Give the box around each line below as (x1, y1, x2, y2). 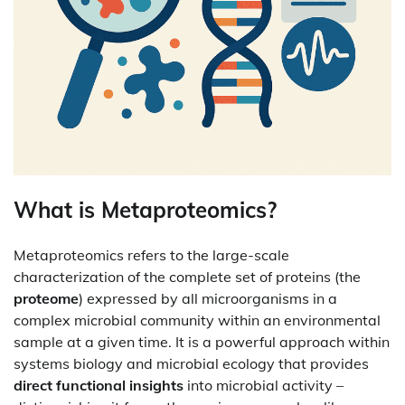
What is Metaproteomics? (14, 195, 277, 223)
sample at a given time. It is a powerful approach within (14, 332, 390, 351)
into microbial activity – (184, 375, 344, 394)
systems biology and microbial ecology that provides (14, 353, 369, 372)
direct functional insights (14, 375, 184, 394)
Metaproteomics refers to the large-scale (14, 245, 289, 264)
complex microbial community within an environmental (14, 310, 381, 329)
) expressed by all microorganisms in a (79, 288, 337, 307)
